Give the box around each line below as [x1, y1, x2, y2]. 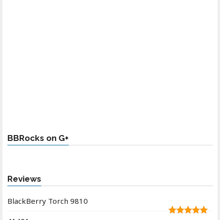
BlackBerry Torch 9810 [7, 195, 88, 206]
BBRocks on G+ [7, 133, 69, 143]
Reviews [7, 173, 41, 184]
